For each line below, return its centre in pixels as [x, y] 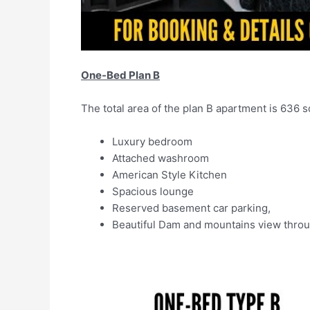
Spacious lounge [153, 191]
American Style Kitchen [170, 174]
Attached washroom [161, 158]
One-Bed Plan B [120, 75]
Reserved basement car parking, [191, 208]
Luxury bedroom [152, 141]
